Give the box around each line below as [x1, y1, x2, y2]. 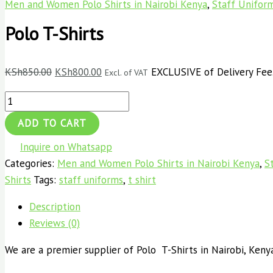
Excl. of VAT [105, 67, 148, 79]
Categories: [5, 157, 57, 171]
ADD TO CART [18, 116, 87, 130]
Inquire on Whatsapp [20, 140, 112, 154]
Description [29, 200, 80, 214]
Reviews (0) [29, 216, 80, 230]
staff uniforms [59, 173, 123, 187]
